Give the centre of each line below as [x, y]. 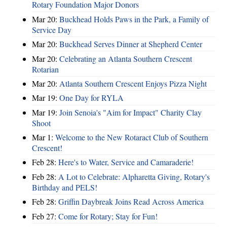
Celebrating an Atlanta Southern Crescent [126, 58]
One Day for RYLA [91, 98]
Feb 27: [45, 216]
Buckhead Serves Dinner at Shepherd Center [131, 44]
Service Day [52, 29]
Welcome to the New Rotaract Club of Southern [132, 137]
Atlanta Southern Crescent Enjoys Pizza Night [133, 83]
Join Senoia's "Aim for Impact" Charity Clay [130, 112]
